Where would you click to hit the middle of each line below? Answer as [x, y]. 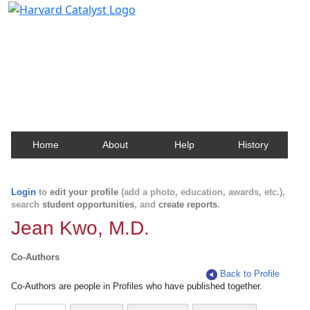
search [27, 204]
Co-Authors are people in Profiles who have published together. [137, 286]
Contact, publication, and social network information [155, 52]
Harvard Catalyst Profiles [96, 31]
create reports [188, 204]
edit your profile [84, 192]
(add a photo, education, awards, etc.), [202, 192]
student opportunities [88, 204]
